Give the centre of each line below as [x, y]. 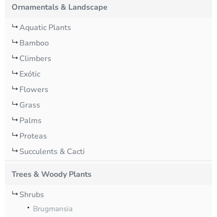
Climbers [35, 59]
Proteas [33, 136]
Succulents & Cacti [52, 152]
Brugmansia [53, 209]
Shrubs [32, 195]
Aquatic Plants [45, 28]
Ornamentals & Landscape [60, 7]
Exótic [30, 74]
